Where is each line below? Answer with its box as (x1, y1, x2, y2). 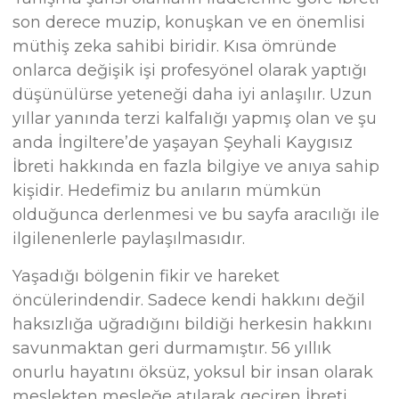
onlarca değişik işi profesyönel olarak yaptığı (12, 61, 368, 81)
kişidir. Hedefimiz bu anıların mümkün (12, 181, 322, 201)
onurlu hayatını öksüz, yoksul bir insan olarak (12, 362, 374, 382)
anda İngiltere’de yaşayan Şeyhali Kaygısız (12, 133, 354, 153)
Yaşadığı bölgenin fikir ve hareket (12, 265, 281, 286)
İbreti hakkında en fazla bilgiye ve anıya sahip (12, 157, 380, 177)
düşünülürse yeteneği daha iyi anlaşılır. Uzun (12, 85, 373, 105)
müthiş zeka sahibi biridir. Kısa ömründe (12, 37, 338, 57)
